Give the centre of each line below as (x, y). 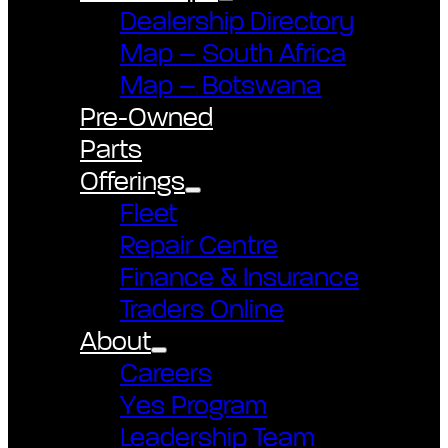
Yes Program (193, 406)
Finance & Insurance (239, 278)
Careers (166, 374)
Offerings (132, 182)
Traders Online (202, 310)
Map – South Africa (233, 54)
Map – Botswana (220, 86)
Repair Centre (199, 246)
